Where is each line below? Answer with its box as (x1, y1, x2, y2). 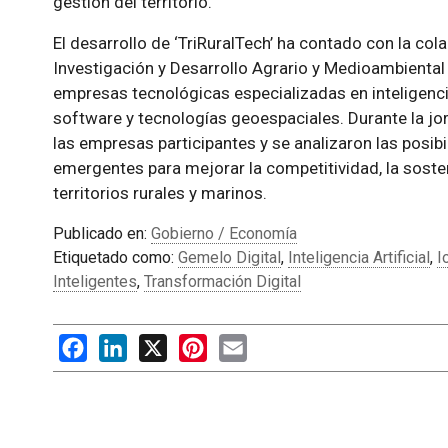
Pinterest (206, 334, 272, 354)
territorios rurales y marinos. (52, 183, 267, 204)
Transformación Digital (143, 272, 301, 292)
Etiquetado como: (52, 248, 178, 268)
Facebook (86, 334, 156, 354)
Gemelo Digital (177, 248, 281, 268)
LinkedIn (126, 334, 187, 354)
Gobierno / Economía (150, 224, 297, 244)
